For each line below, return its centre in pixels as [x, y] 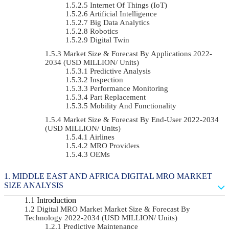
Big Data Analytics [120, 22]
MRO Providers [115, 145]
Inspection [107, 79]
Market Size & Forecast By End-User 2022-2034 [141, 119]
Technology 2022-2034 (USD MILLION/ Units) [101, 217]
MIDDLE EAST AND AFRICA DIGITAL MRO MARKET [112, 176]
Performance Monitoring [129, 88]
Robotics [104, 31]
